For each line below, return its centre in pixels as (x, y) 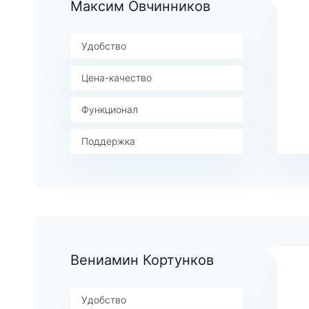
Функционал (110, 109)
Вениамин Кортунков (142, 260)
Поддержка (108, 141)
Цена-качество (117, 78)
